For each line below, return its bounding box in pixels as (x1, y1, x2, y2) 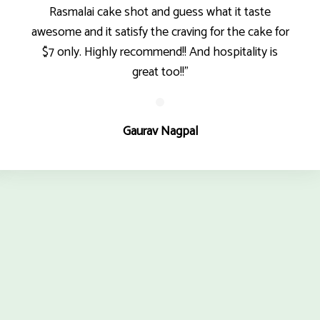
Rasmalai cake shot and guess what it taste (49, 1, 271, 23)
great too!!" (131, 61, 189, 83)
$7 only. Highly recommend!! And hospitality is (42, 41, 278, 63)
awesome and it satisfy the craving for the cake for (31, 21, 289, 43)
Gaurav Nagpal (122, 121, 198, 142)
